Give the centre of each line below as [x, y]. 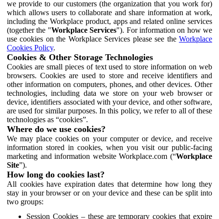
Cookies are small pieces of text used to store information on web [109, 66]
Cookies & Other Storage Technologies [80, 57]
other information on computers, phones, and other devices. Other [109, 84]
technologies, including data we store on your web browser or [109, 93]
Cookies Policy [30, 47]
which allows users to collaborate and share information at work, [109, 12]
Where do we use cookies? [56, 129]
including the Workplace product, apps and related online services [109, 21]
